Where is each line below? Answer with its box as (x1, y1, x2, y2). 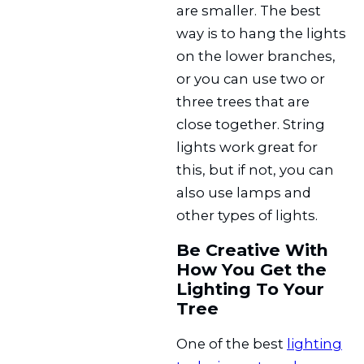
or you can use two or (176, 71, 326, 88)
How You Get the (176, 259, 327, 280)
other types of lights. (176, 207, 318, 224)
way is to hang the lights (176, 25, 347, 42)
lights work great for (176, 139, 318, 156)
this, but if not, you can (176, 162, 335, 179)
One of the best (176, 335, 288, 352)
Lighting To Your (176, 279, 325, 300)
